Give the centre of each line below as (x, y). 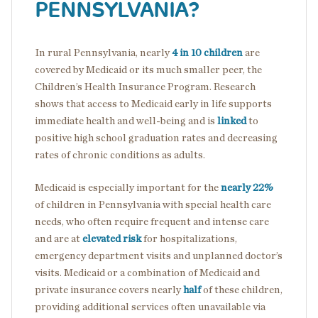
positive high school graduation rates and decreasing (156, 138)
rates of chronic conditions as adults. (120, 155)
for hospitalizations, (189, 238)
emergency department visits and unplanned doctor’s (159, 256)
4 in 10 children (207, 53)
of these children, (242, 290)
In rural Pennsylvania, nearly (103, 53)
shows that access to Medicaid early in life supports (153, 104)
